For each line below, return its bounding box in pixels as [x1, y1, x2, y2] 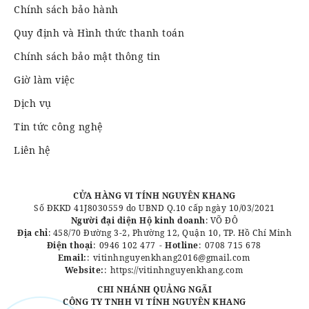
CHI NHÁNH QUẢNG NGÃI [97, 283, 212, 295]
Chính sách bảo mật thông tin [14, 50, 160, 63]
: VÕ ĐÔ [205, 215, 239, 226]
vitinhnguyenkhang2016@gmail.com [92, 252, 250, 263]
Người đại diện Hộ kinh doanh [70, 215, 206, 226]
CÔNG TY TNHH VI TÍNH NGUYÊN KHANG [63, 296, 246, 308]
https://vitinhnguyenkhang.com [110, 264, 243, 276]
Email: [57, 252, 87, 263]
